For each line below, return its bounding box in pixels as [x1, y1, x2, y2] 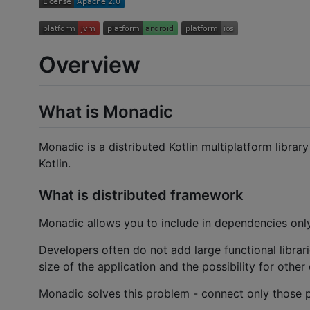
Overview [39, 51, 140, 78]
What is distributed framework [39, 187, 243, 204]
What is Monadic [39, 101, 173, 122]
